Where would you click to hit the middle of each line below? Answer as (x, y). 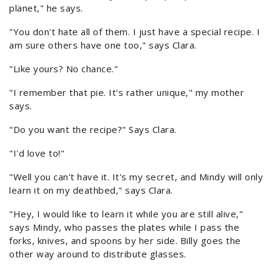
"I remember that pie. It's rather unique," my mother (127, 93)
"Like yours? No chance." (63, 69)
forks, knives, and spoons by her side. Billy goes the (125, 241)
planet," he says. (46, 8)
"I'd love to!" (37, 153)
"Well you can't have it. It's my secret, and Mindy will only (136, 177)
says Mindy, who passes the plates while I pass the (124, 227)
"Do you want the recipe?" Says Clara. (93, 130)
